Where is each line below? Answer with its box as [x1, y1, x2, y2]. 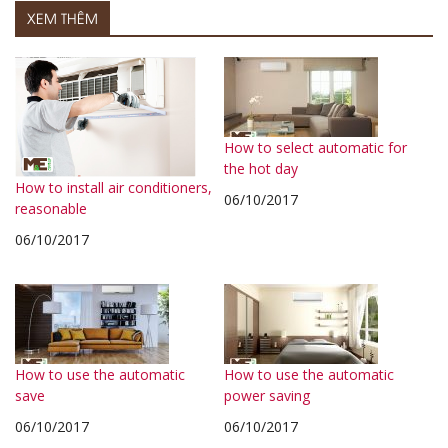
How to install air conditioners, [15, 178, 212, 198]
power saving [224, 386, 310, 406]
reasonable [15, 199, 87, 219]
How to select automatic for [224, 137, 407, 157]
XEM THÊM [27, 7, 98, 27]
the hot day [224, 158, 298, 178]
